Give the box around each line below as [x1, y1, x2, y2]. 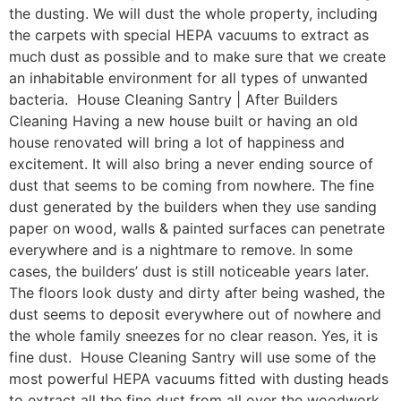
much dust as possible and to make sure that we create [9, 47, 386, 66]
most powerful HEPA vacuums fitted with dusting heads [9, 370, 388, 388]
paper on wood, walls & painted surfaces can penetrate [9, 219, 385, 238]
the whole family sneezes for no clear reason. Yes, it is [9, 327, 378, 346]
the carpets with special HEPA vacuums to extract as [9, 26, 369, 45]
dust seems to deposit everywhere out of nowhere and [9, 305, 381, 324]
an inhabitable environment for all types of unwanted [9, 69, 368, 88]
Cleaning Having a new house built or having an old [9, 112, 358, 131]
